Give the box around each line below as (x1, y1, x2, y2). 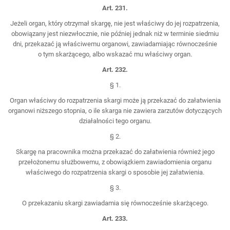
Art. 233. (102, 214, 128, 222)
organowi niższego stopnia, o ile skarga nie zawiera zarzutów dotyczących (8, 106, 222, 114)
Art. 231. (102, 4, 128, 12)
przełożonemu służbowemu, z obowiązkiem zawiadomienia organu (18, 158, 212, 166)
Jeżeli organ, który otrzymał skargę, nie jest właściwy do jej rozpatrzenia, (10, 19, 220, 27)
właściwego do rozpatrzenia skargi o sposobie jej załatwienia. (26, 168, 204, 176)
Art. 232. (102, 65, 128, 73)
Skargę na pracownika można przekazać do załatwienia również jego (15, 147, 215, 156)
